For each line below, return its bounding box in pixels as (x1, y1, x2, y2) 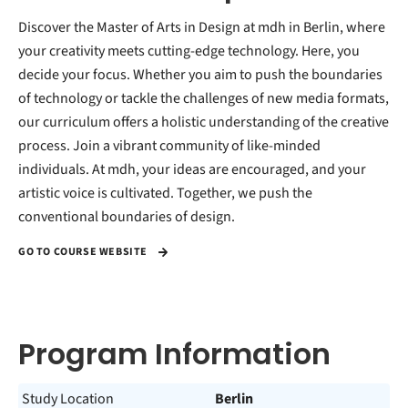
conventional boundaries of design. (18, 207, 235, 227)
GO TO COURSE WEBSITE (18, 244, 150, 260)
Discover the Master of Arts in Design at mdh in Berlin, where (18, 17, 385, 37)
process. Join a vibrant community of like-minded (18, 136, 321, 156)
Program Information (18, 333, 331, 374)
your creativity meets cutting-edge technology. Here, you (18, 41, 360, 61)
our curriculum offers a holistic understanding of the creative (18, 112, 389, 132)
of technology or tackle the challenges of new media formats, (18, 88, 389, 108)
